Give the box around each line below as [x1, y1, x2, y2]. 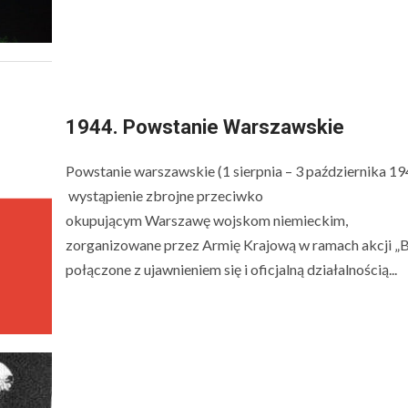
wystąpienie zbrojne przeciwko [65, 186, 263, 204]
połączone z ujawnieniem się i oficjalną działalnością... [65, 260, 397, 278]
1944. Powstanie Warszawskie [65, 115, 344, 138]
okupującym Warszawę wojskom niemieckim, [65, 210, 348, 229]
